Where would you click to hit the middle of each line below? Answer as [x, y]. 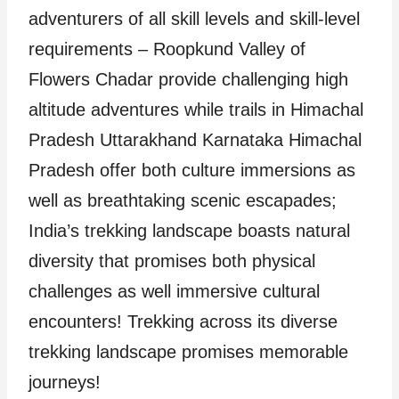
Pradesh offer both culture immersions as [192, 170]
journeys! [65, 382]
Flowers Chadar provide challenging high [188, 79]
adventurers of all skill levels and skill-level [194, 18]
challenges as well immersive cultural [174, 291]
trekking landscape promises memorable [188, 351]
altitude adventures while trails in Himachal [196, 109]
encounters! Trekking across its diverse [183, 321]
